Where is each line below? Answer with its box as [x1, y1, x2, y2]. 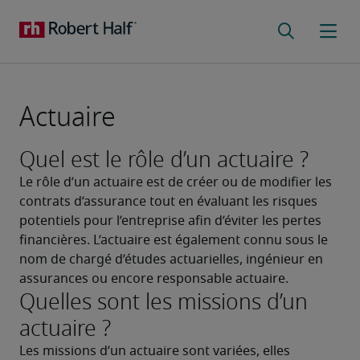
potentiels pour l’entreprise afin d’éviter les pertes [19, 215, 321, 227]
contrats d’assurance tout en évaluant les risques [19, 195, 317, 208]
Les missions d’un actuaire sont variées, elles [19, 345, 290, 358]
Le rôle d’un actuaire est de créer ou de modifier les [19, 176, 332, 189]
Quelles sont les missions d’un [19, 285, 308, 318]
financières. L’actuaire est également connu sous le [19, 234, 328, 247]
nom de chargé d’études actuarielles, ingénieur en [19, 253, 323, 266]
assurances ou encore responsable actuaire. [19, 272, 288, 285]
